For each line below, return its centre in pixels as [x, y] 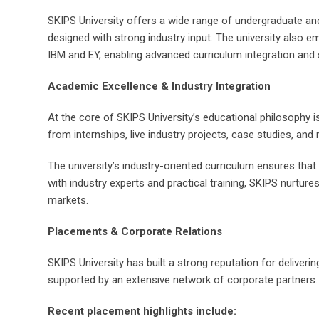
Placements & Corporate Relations [135, 231]
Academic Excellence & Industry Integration [159, 86]
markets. [68, 200]
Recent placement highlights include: [142, 311]
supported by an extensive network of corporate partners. [183, 280]
